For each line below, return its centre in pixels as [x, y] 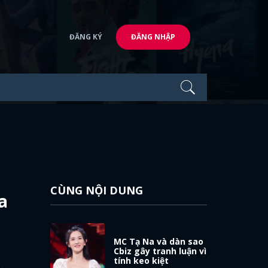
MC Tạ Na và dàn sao [159, 241]
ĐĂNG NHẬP [153, 36]
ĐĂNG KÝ [86, 36]
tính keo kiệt [141, 260]
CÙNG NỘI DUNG [96, 190]
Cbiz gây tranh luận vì [160, 251]
